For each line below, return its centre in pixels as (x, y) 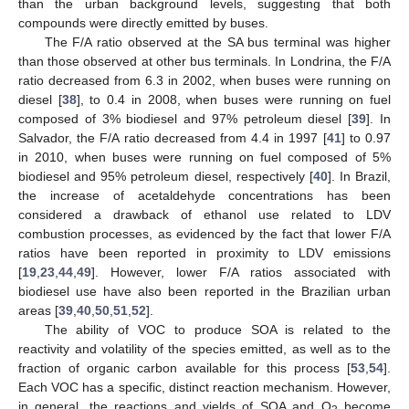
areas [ (38, 310)
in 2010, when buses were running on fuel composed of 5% (204, 157)
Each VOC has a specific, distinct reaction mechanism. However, (204, 387)
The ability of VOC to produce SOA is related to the (217, 330)
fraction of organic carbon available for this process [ (184, 368)
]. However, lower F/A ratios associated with (241, 272)
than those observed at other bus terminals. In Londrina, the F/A (204, 61)
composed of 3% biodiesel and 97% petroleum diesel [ (185, 119)
